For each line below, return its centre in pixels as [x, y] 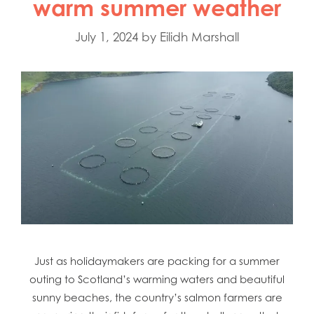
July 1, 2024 [107, 37]
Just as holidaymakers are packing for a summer [157, 261]
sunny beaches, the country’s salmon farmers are [157, 298]
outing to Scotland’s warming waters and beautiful [157, 280]
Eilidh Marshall [199, 37]
